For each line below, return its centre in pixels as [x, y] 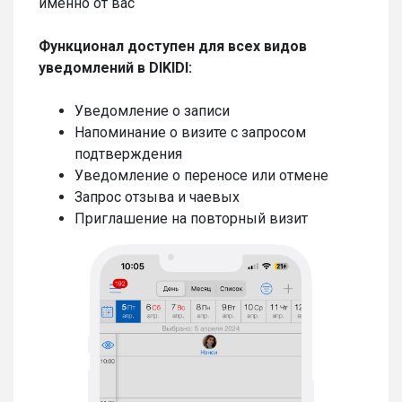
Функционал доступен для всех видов [173, 46]
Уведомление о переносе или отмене [201, 175]
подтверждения [128, 153]
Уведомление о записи [152, 110]
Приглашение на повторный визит [191, 218]
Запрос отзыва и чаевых [157, 197]
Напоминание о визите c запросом [190, 132]
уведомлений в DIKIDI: [115, 67]
